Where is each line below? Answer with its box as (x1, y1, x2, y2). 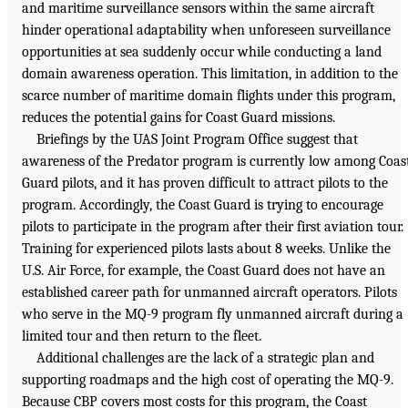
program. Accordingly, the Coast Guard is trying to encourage (22, 197, 383, 214)
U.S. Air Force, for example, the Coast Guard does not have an (22, 262, 385, 280)
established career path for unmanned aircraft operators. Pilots (22, 284, 397, 301)
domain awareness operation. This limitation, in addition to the (22, 66, 398, 83)
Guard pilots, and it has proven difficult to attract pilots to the (22, 175, 388, 192)
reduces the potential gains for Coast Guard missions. (22, 109, 335, 127)
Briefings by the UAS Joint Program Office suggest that (36, 131, 358, 148)
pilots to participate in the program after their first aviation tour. (22, 219, 403, 236)
